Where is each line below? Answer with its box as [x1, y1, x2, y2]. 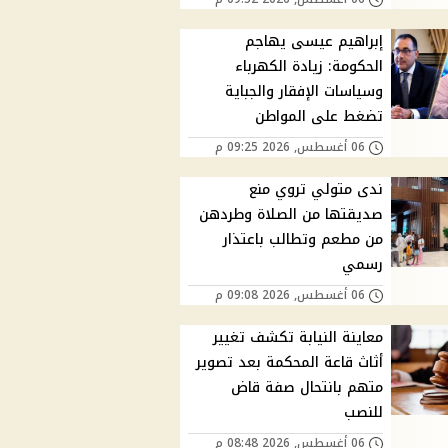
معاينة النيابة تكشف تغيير [213, 324, 384, 352]
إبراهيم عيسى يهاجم [245, 28, 384, 56]
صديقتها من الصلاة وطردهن [199, 201, 384, 229]
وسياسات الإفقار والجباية [225, 78, 384, 106]
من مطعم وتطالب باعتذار [223, 226, 384, 254]
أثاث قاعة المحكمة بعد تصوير [196, 349, 384, 377]
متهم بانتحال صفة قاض [231, 374, 384, 402]
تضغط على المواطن [255, 103, 384, 131]
